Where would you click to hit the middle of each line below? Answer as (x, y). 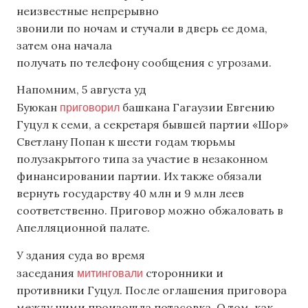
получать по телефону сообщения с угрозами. (144, 62)
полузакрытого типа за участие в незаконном (142, 159)
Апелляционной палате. (83, 228)
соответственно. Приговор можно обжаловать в (150, 211)
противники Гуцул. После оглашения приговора (152, 290)
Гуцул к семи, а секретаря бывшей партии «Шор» (152, 125)
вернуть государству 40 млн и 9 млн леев (130, 194)
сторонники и (183, 273)
